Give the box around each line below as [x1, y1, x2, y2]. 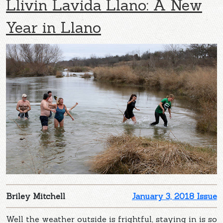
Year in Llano [6, 17, 101, 37]
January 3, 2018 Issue [132, 191, 217, 201]
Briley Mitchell [6, 191, 65, 201]
